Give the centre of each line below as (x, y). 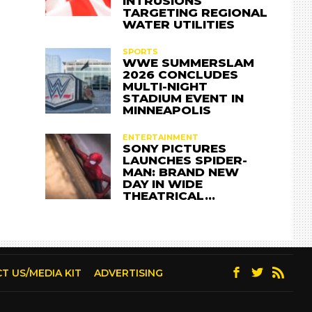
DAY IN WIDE (163, 184)
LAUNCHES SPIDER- (185, 160)
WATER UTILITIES (179, 24)
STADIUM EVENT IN (184, 98)
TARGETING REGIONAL (195, 12)
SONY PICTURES (175, 148)
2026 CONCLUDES (181, 74)
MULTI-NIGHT (165, 86)
